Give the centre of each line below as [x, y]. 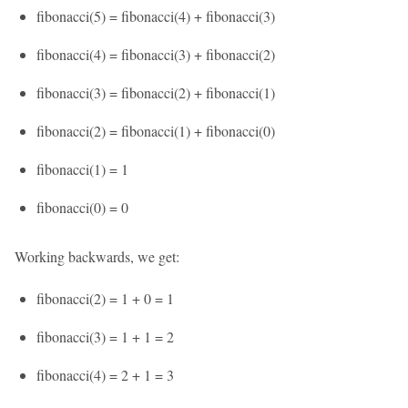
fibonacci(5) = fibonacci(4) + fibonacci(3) [156, 16]
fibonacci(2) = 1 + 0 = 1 [105, 298]
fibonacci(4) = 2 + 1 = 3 [105, 375]
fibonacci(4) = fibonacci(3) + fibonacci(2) [156, 54]
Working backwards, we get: [97, 256]
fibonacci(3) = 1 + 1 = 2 [105, 337]
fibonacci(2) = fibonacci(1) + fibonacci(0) [156, 131]
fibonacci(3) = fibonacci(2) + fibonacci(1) [156, 92]
